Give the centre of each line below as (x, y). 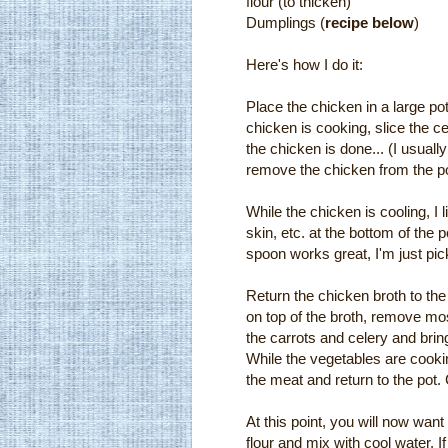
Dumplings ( (285, 22)
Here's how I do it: (304, 64)
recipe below (369, 22)
